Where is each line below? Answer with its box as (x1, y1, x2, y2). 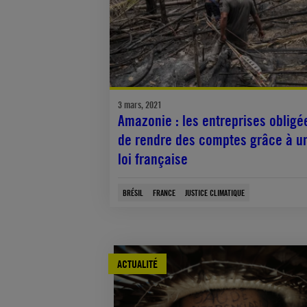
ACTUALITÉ (117, 257, 158, 271)
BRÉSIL (123, 187, 143, 199)
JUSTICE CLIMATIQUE (185, 187, 245, 199)
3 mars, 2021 (118, 99, 162, 111)
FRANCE (153, 187, 175, 199)
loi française (118, 150, 188, 169)
